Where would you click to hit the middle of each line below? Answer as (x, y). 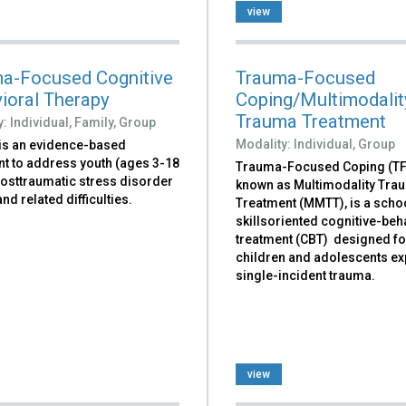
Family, (95, 122)
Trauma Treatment (311, 121)
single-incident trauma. (306, 275)
